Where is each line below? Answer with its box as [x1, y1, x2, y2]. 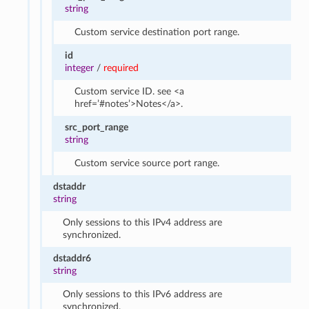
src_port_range [65, 121, 129, 132]
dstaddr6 [52, 252, 91, 263]
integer [65, 62, 94, 73]
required [103, 62, 139, 73]
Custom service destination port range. [74, 26, 240, 37]
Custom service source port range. [74, 157, 220, 168]
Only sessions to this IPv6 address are [63, 288, 223, 299]
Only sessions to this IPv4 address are [63, 217, 223, 228]
